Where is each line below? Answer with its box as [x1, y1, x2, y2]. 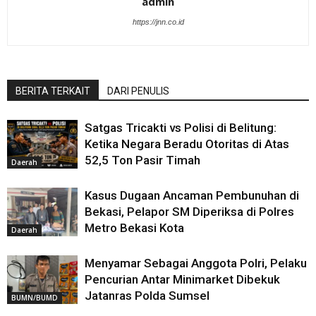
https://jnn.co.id [132, 18, 184, 26]
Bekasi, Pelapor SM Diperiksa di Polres [85, 205, 294, 219]
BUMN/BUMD [11, 292, 58, 303]
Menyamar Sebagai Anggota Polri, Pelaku [85, 256, 307, 270]
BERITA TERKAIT [16, 85, 90, 97]
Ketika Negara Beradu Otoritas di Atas [85, 137, 289, 151]
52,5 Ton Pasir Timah [85, 153, 200, 167]
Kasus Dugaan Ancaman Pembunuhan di [85, 188, 299, 202]
